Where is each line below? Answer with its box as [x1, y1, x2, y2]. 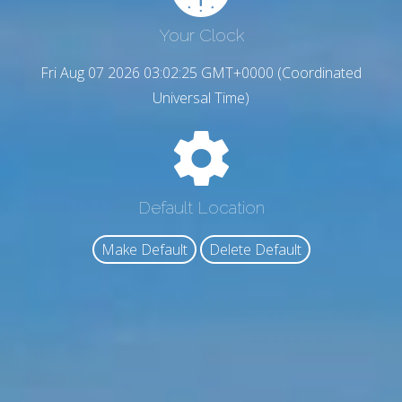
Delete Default [208, 240, 301, 260]
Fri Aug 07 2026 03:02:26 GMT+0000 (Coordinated [40, 63, 362, 83]
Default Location [137, 197, 265, 217]
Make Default [100, 240, 188, 260]
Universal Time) [153, 88, 249, 109]
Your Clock [158, 25, 244, 46]
